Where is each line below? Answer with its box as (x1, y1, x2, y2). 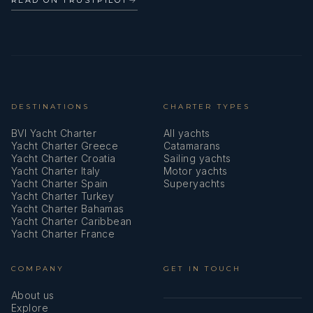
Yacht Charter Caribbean (11, 214, 132, 227)
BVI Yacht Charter (11, 126, 96, 139)
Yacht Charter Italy (11, 164, 101, 177)
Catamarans (163, 139, 221, 152)
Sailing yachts (163, 152, 231, 164)
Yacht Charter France (11, 227, 115, 240)
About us (11, 289, 54, 301)
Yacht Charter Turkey (11, 189, 115, 202)
